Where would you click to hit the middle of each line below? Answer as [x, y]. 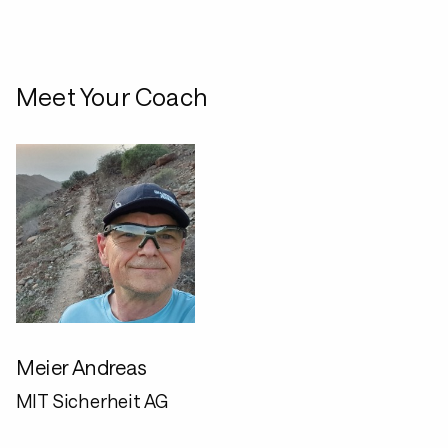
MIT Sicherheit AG [92, 401]
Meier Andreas [82, 367]
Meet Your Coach [111, 96]
